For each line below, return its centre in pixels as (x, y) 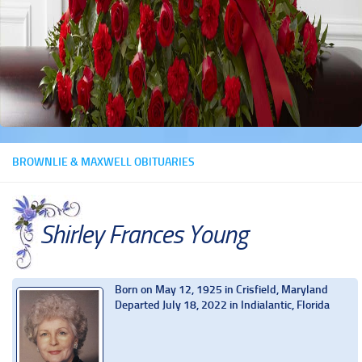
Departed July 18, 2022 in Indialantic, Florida (222, 305)
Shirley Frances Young (143, 234)
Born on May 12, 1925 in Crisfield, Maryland (221, 289)
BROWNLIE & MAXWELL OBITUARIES (103, 162)
